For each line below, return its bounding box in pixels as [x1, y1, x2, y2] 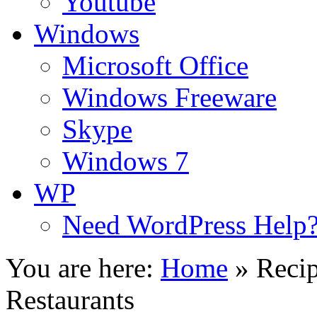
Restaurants [6, 284, 134, 315]
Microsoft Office [62, 50, 248, 81]
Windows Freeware [62, 82, 277, 113]
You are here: [6, 253, 154, 283]
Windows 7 [62, 146, 189, 176]
